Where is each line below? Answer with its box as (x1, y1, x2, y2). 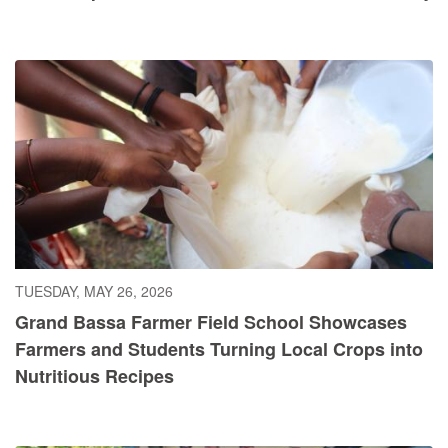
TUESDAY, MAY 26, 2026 (15, 281, 173, 302)
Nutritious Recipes (15, 363, 174, 390)
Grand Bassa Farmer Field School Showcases (15, 309, 407, 336)
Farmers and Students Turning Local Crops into (15, 336, 423, 363)
